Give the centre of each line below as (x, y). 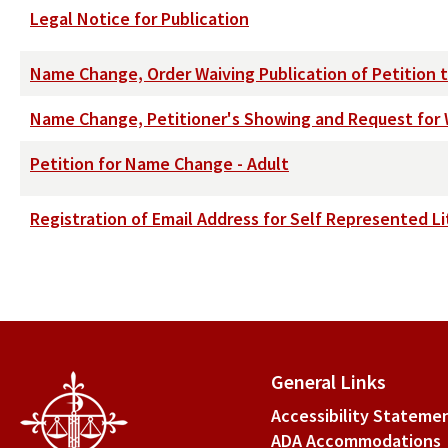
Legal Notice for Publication (139, 18)
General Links (328, 381)
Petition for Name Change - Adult (159, 163)
